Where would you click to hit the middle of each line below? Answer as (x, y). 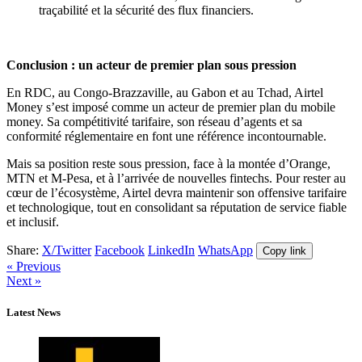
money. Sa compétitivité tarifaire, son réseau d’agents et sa (154, 121)
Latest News (34, 312)
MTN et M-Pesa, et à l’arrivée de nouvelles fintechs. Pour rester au (176, 178)
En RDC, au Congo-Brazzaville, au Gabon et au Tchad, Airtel (165, 92)
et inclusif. (33, 221)
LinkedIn (171, 250)
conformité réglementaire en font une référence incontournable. (166, 136)
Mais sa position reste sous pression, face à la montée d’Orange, (168, 163)
